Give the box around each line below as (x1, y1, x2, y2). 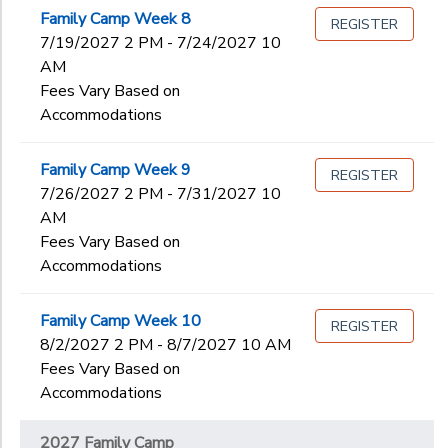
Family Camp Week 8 (40, 8, 191, 30)
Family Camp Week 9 (40, 159, 191, 181)
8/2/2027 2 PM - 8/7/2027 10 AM (40, 334, 291, 356)
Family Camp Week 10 (40, 310, 201, 332)
